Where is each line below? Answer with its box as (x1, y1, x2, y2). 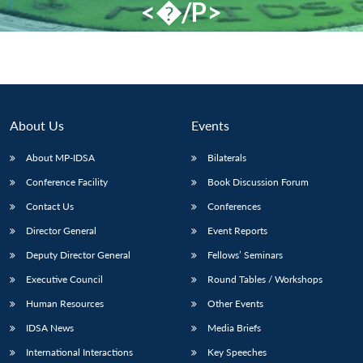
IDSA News (26, 321, 74, 334)
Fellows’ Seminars (207, 248, 283, 261)
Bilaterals (207, 151, 246, 164)
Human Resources (26, 297, 104, 310)
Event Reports (207, 224, 267, 237)
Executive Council (26, 272, 103, 285)
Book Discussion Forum (207, 175, 309, 188)
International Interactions (26, 345, 133, 358)
